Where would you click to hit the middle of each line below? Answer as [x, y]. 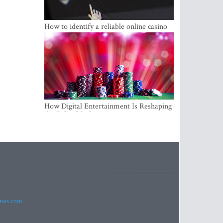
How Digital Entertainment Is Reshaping [108, 106]
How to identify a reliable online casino [106, 27]
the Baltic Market [71, 115]
